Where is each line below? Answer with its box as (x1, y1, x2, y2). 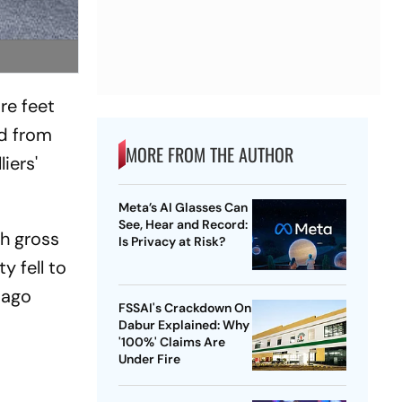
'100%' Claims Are (118, 334, 225, 351)
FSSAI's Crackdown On (118, 300, 251, 317)
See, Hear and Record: (118, 216, 248, 233)
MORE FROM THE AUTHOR (125, 141, 293, 169)
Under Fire (118, 351, 180, 368)
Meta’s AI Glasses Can (118, 199, 248, 216)
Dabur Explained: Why (118, 317, 249, 334)
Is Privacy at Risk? (118, 233, 225, 250)
